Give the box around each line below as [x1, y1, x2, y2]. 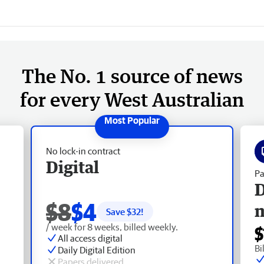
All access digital [58, 232, 123, 243]
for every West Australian [20, 87, 244, 111]
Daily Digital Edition [58, 244, 136, 255]
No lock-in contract [46, 145, 120, 156]
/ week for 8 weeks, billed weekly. [46, 221, 178, 232]
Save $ [106, 206, 131, 217]
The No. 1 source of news [21, 64, 243, 87]
